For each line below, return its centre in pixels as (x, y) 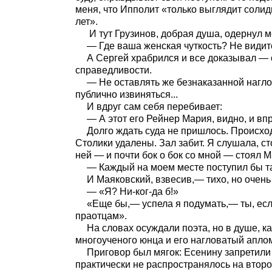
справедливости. (114, 70)
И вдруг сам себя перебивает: (154, 107)
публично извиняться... (127, 94)
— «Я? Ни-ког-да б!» (132, 192)
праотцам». (101, 216)
